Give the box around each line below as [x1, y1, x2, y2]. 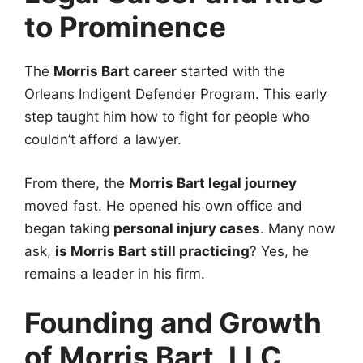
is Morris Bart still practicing [55, 242, 250, 259]
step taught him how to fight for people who [24, 109, 310, 126]
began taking [24, 220, 113, 237]
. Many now [260, 220, 335, 237]
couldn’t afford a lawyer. [24, 131, 181, 148]
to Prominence [24, 10, 226, 45]
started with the [177, 63, 285, 80]
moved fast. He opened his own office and [24, 197, 302, 214]
